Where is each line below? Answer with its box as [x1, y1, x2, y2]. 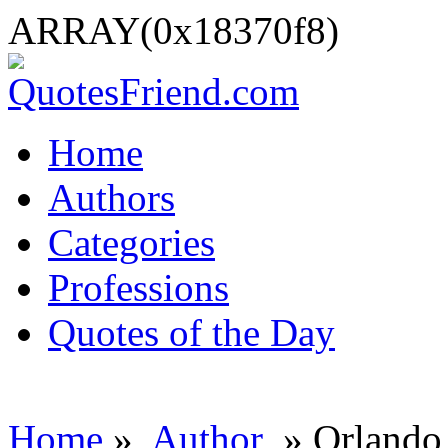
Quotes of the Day [48, 311, 335, 354]
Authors [48, 176, 175, 219]
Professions [48, 266, 229, 309]
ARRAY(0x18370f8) [8, 9, 339, 52]
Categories [48, 221, 215, 264]
